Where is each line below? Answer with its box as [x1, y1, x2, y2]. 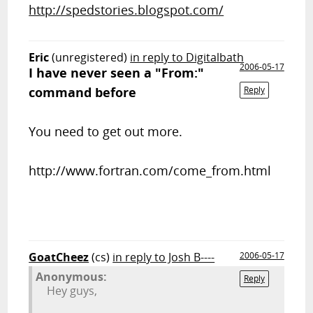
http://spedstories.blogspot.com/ [29, 1, 224, 18]
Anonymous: [36, 269, 108, 284]
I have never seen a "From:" [29, 64, 205, 81]
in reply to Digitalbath [130, 50, 245, 65]
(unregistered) [52, 50, 128, 65]
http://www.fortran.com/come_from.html [29, 162, 272, 179]
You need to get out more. [29, 123, 183, 140]
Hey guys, [36, 283, 98, 298]
